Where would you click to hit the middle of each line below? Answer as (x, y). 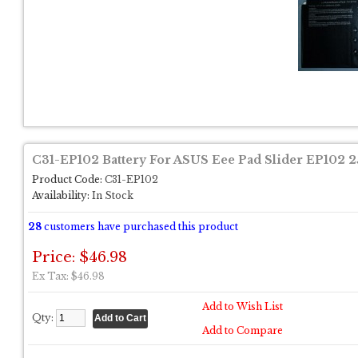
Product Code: (67, 179)
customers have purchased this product (140, 227)
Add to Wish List (243, 306)
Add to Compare (243, 330)
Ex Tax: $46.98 (68, 276)
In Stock (111, 195)
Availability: (61, 195)
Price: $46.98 (80, 257)
